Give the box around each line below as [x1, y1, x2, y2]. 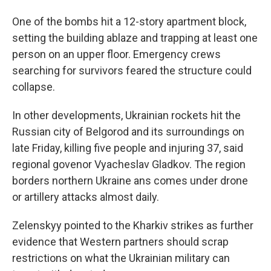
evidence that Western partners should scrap [12, 235, 229, 248]
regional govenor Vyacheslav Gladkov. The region [12, 158, 246, 171]
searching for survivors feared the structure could [12, 64, 252, 77]
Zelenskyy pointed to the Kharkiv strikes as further [12, 219, 253, 232]
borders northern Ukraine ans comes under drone [12, 174, 248, 187]
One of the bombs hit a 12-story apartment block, [12, 15, 246, 28]
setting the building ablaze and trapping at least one [12, 31, 258, 44]
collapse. [12, 80, 55, 93]
